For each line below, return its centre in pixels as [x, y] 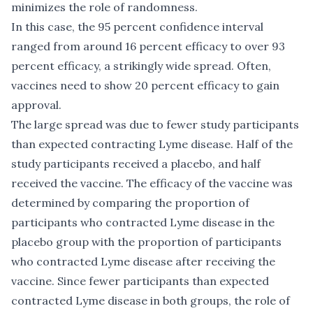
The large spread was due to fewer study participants [155, 125]
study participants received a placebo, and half [136, 164]
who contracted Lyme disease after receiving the [143, 262]
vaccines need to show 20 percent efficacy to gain [145, 86]
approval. [36, 105]
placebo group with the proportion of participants [146, 242]
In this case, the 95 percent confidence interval [137, 27]
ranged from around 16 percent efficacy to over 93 [148, 46]
